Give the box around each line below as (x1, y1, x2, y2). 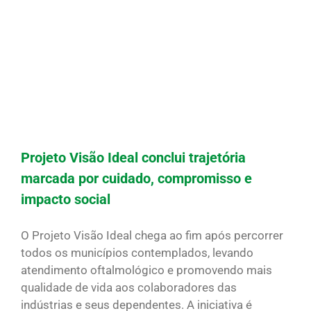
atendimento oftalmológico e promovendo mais (21, 262, 272, 277)
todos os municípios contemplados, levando (21, 245, 253, 260)
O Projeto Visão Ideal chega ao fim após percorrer (21, 228, 283, 242)
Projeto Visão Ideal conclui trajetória (21, 149, 246, 166)
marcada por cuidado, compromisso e (21, 169, 252, 187)
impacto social (21, 190, 110, 208)
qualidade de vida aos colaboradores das (21, 280, 237, 294)
